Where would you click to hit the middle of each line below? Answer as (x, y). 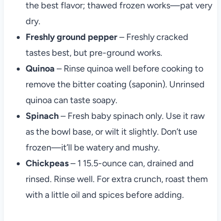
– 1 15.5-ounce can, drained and (131, 164)
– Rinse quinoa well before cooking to (130, 69)
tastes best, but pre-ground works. (94, 53)
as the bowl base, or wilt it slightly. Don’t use (111, 132)
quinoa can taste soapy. (71, 100)
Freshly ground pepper (71, 37)
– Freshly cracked (153, 37)
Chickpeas (47, 164)
